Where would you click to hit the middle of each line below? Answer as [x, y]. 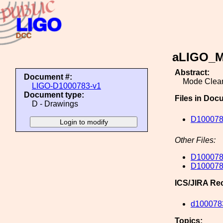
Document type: [54, 95]
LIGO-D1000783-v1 [66, 86]
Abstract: [192, 72]
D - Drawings [55, 104]
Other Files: [195, 140]
